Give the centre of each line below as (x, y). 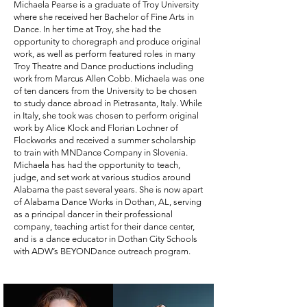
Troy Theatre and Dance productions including (103, 66)
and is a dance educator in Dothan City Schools (106, 239)
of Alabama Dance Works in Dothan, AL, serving (108, 202)
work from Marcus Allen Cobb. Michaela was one (109, 78)
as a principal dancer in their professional (93, 214)
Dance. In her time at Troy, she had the (87, 29)
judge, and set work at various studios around (102, 177)
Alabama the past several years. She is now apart (108, 189)
